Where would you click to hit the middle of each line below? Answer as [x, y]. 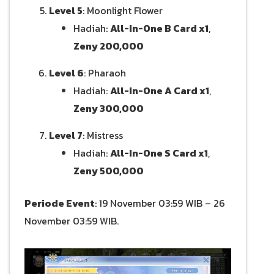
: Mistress [103, 135]
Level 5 [66, 11]
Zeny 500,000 [109, 171]
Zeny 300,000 [109, 109]
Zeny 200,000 [109, 46]
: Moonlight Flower [123, 11]
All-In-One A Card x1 [160, 91]
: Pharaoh [105, 73]
